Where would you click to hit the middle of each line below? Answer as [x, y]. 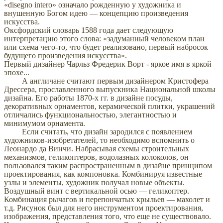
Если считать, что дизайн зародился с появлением [98, 132]
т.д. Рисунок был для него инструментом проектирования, [104, 208]
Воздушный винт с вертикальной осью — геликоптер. [97, 191]
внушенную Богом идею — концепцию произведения [96, 13]
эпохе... [17, 73]
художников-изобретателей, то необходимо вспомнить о [99, 140]
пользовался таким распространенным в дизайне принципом [108, 166]
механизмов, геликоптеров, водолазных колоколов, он [96, 157]
